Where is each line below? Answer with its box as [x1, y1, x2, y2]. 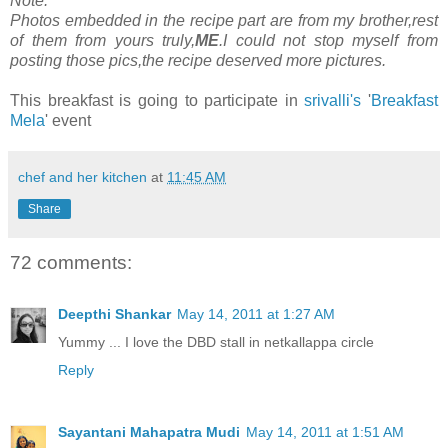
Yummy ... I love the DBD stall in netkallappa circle [58, 334, 374, 351]
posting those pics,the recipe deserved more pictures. [10, 51, 386, 69]
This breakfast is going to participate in [10, 91, 305, 109]
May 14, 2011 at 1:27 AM [177, 306, 335, 323]
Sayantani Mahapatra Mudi [58, 424, 240, 441]
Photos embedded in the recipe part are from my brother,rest [10, 11, 438, 29]
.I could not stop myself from [219, 31, 439, 49]
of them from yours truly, [10, 31, 196, 49]
